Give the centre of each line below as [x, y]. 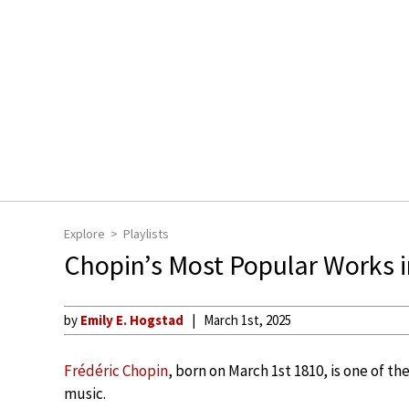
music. [85, 393]
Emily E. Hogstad [132, 320]
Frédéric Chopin [116, 371]
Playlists [146, 234]
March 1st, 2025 [247, 320]
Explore [84, 234]
